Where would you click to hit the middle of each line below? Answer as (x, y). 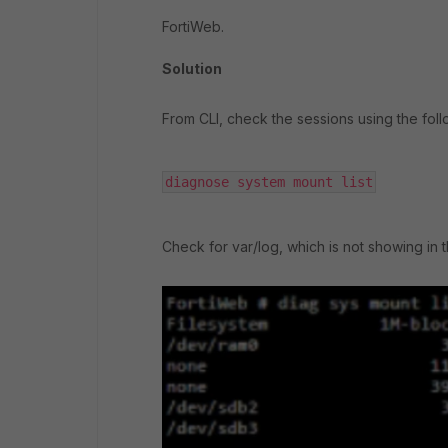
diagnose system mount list (269, 182)
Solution (192, 68)
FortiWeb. (193, 26)
